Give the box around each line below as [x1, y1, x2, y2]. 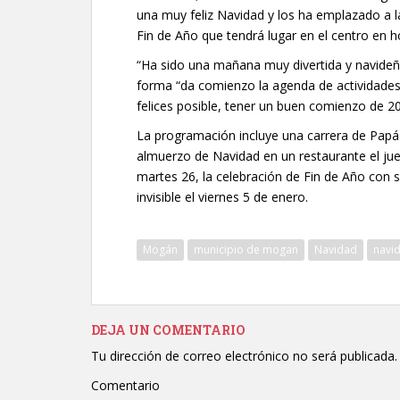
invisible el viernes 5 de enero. [137, 188, 308, 205]
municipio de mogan [194, 242, 298, 257]
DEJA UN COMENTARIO [91, 321, 246, 338]
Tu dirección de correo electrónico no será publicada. [91, 347, 397, 364]
